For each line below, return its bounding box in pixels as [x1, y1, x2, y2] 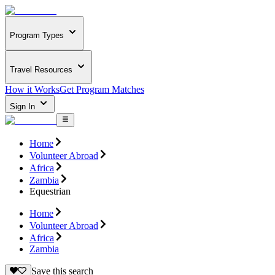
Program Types [10, 31, 64, 41]
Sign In [10, 102, 37, 112]
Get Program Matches [60, 84, 144, 95]
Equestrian [29, 185, 71, 196]
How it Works [5, 84, 60, 95]
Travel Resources [10, 64, 72, 74]
